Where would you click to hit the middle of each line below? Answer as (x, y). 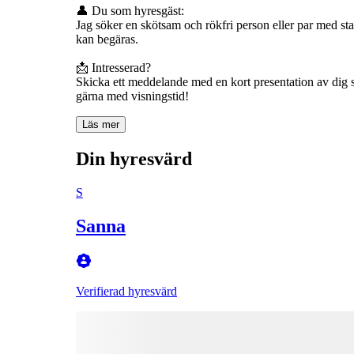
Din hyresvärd (134, 158)
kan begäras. (107, 39)
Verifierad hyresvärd (126, 291)
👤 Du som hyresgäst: (130, 10)
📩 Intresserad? (113, 67)
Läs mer (101, 124)
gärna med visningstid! (132, 96)
